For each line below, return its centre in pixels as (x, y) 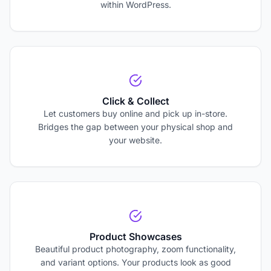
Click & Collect (135, 101)
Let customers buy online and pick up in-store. (135, 114)
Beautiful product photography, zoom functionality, (135, 249)
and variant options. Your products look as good (135, 263)
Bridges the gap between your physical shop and (135, 127)
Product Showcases (135, 237)
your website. (135, 140)
